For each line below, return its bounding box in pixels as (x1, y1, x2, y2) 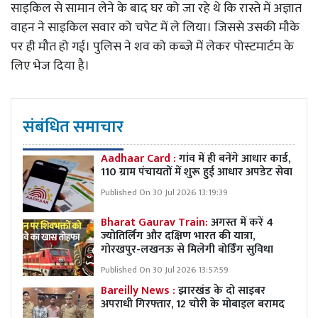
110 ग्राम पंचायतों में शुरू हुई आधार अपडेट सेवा (101, 162, 292, 182)
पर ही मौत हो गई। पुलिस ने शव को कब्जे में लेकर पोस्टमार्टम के (11, 35, 294, 57)
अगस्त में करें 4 (211, 212, 273, 232)
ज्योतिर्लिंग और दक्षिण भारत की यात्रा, (101, 226, 255, 246)
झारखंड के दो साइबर (175, 280, 265, 300)
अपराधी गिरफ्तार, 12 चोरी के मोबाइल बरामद (101, 294, 285, 314)
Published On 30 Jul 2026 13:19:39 (101, 185, 228, 200)
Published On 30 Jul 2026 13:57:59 (101, 262, 229, 278)
